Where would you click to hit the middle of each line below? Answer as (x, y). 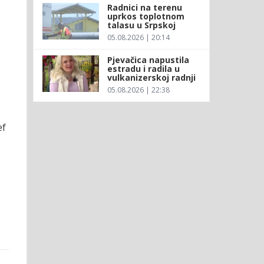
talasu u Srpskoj (141, 25)
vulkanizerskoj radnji (151, 77)
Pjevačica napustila (148, 60)
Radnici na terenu (144, 7)
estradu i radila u (143, 68)
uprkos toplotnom (146, 16)
